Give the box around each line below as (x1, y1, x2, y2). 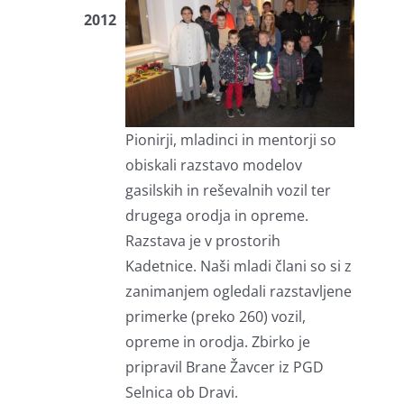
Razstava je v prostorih (124, 230, 280, 251)
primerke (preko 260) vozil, (124, 306, 306, 326)
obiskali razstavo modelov (124, 154, 302, 175)
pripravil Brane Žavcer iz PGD (124, 356, 324, 377)
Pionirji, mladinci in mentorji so (124, 129, 336, 150)
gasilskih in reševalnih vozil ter (124, 179, 331, 200)
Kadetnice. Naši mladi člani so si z (124, 255, 352, 276)
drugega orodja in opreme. (124, 205, 308, 225)
